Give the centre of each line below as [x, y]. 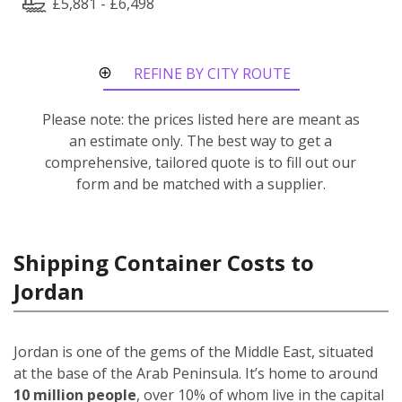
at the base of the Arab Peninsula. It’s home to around [196, 373]
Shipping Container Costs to [164, 262]
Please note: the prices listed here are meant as [201, 119]
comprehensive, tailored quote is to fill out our [201, 162]
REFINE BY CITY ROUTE [212, 73]
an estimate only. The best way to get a [201, 140]
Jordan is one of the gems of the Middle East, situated [193, 351]
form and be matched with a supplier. [201, 184]
